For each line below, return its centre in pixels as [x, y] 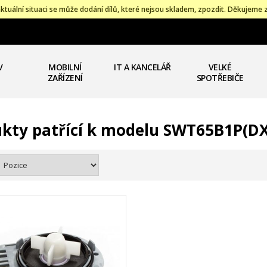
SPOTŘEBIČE [220, 78]
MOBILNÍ [65, 67]
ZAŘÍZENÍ [65, 78]
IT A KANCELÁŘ [142, 67]
